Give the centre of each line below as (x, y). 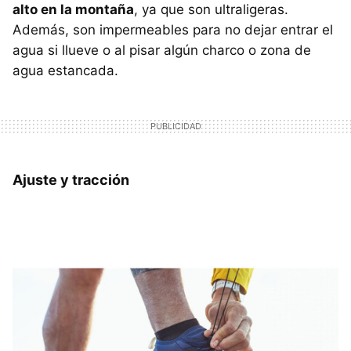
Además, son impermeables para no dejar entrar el (173, 30)
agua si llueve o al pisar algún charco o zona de (162, 51)
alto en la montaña (73, 10)
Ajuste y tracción (71, 180)
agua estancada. (65, 71)
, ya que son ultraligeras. (211, 10)
